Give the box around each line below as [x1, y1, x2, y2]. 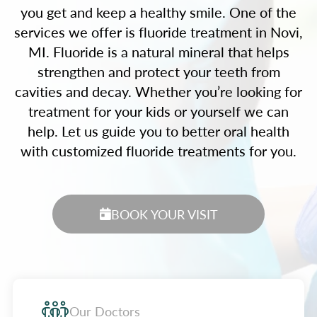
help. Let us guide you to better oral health [28, 121, 289, 141]
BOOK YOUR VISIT [110, 205, 218, 223]
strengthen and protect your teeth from [37, 62, 280, 81]
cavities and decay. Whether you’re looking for [15, 81, 302, 101]
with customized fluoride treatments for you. [21, 141, 296, 161]
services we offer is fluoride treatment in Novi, [14, 22, 303, 42]
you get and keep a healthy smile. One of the [21, 2, 296, 22]
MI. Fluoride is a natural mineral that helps [28, 42, 289, 62]
